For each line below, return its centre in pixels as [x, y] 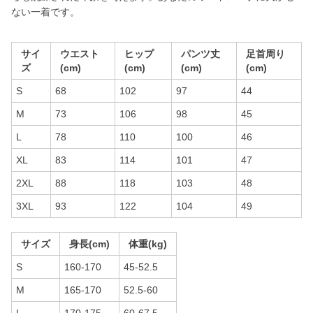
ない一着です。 [45, 12]
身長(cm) [89, 244]
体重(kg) [148, 244]
